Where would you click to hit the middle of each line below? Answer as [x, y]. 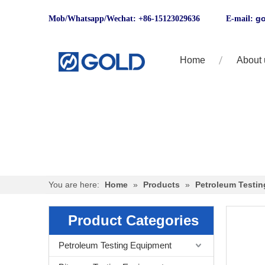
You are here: [74, 185]
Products [161, 185]
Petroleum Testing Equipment [115, 245]
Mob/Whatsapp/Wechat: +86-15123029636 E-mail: [152, 19]
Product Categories [133, 220]
